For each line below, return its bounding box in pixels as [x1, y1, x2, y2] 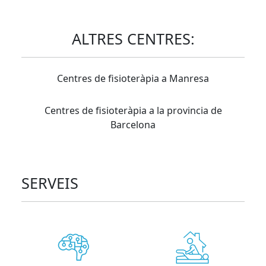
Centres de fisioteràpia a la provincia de [44, 104, 222, 117]
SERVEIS [21, 173, 78, 193]
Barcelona [110, 118, 156, 131]
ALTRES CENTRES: [71, 28, 195, 49]
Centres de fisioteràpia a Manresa [57, 72, 209, 85]
